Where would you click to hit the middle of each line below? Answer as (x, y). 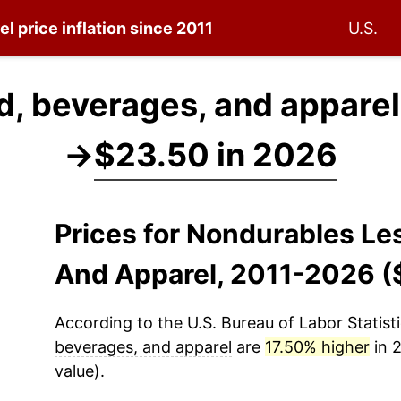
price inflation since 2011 (114, 28)
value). (79, 371)
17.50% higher (317, 347)
